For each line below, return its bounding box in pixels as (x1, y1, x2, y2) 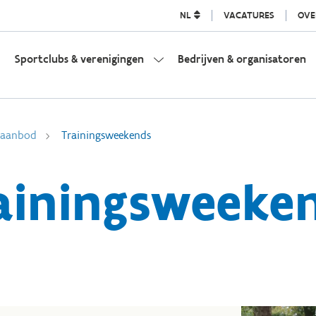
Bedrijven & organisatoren (177, 52, 306, 66)
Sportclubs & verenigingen (14, 52, 144, 66)
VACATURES (223, 9, 274, 21)
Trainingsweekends (61, 128, 151, 142)
